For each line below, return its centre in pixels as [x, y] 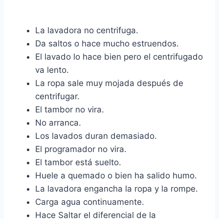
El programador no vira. [81, 149]
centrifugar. [57, 97]
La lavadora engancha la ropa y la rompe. [117, 189]
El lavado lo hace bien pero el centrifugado [119, 57]
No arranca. [58, 123]
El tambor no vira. [70, 110]
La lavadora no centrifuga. [87, 31]
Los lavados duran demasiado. [96, 136]
